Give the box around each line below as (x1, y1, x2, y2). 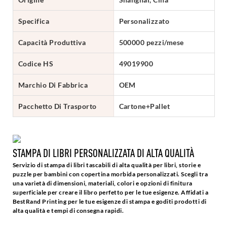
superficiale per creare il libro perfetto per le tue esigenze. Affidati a (13, 188, 209, 197)
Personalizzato (119, 16, 170, 25)
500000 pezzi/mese (119, 37, 184, 47)
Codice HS (18, 59, 54, 68)
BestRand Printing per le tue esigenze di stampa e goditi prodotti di (13, 198, 207, 206)
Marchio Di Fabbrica (18, 80, 88, 89)
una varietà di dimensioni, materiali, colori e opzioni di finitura (13, 179, 193, 187)
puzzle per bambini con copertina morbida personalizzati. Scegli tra (13, 170, 208, 178)
